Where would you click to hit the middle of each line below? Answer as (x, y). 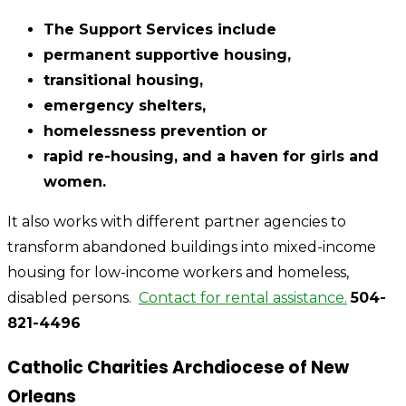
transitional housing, (123, 80)
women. (75, 181)
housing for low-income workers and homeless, (178, 272)
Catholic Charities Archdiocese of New (178, 367)
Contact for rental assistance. (243, 297)
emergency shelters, (125, 105)
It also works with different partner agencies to (177, 221)
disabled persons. (73, 297)
